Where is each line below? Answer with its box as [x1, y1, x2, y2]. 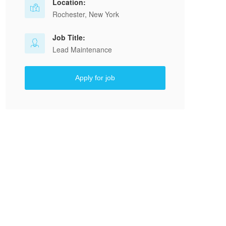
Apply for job [75, 74, 115, 82]
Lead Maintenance [52, 44, 112, 54]
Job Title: [52, 32, 85, 42]
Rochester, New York [52, 9, 119, 19]
